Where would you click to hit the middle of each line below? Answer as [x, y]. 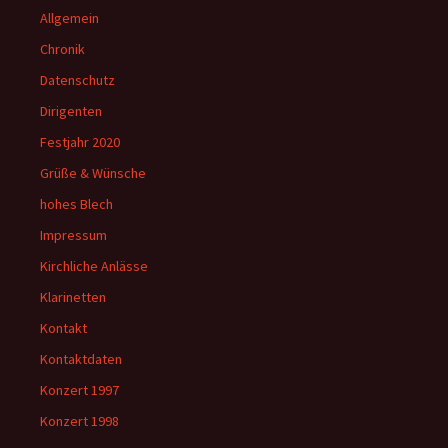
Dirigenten [71, 110]
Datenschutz [77, 79]
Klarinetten [73, 296]
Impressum [73, 234]
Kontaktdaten [81, 358]
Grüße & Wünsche [93, 172]
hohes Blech [76, 203]
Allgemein [69, 17]
